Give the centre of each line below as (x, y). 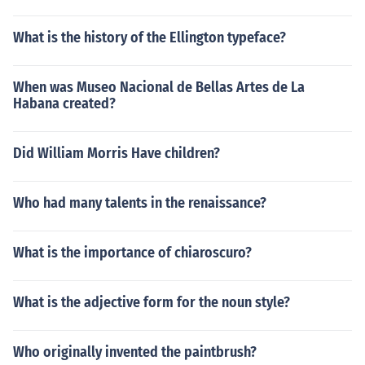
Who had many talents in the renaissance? (140, 203)
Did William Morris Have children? (117, 153)
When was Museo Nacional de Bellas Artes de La (159, 87)
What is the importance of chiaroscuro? (132, 253)
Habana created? (64, 103)
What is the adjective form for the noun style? (152, 302)
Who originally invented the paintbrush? (135, 352)
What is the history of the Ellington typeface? (150, 37)
